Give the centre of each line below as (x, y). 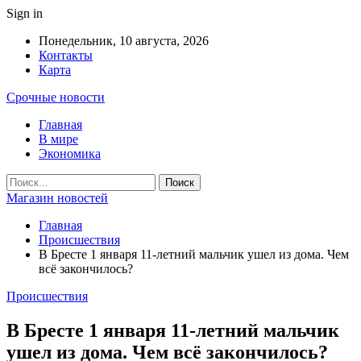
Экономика (70, 154)
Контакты (66, 55)
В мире (58, 139)
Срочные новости (56, 97)
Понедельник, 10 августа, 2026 (124, 41)
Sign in (25, 13)
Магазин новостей (57, 198)
